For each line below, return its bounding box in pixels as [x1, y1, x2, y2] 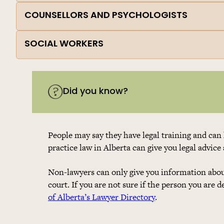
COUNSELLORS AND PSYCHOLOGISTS [24, 11, 187, 21]
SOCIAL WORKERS [24, 39, 103, 49]
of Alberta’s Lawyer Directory [48, 190, 155, 203]
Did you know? [63, 87, 128, 97]
